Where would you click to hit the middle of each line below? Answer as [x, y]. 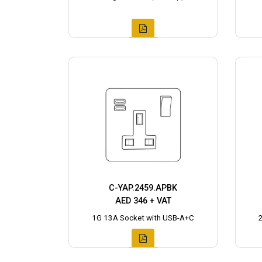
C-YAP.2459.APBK [143, 188]
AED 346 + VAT [143, 201]
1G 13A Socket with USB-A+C [143, 218]
